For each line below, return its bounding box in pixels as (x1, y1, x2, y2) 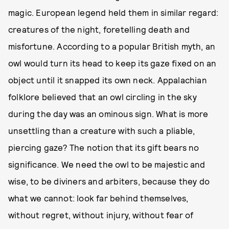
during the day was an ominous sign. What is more (8, 108, 209, 119)
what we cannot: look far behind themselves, (8, 193, 189, 203)
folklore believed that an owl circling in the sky (8, 91, 197, 102)
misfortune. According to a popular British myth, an (8, 41, 216, 51)
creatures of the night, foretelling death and (8, 24, 190, 34)
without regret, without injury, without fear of (8, 210, 194, 220)
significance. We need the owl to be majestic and (8, 159, 205, 169)
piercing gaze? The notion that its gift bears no (8, 142, 199, 152)
